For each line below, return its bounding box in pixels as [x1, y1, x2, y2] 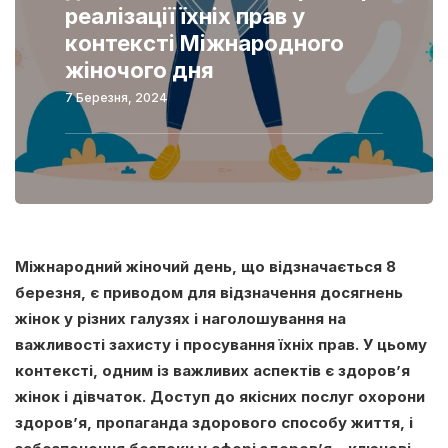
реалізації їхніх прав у [65, 2, 305, 29]
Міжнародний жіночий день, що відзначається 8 [15, 256, 396, 276]
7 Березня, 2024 [65, 89, 168, 105]
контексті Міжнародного [65, 29, 344, 56]
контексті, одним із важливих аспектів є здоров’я [15, 360, 410, 380]
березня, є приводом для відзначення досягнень [15, 282, 403, 302]
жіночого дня [65, 56, 214, 83]
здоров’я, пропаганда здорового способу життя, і [15, 412, 413, 432]
